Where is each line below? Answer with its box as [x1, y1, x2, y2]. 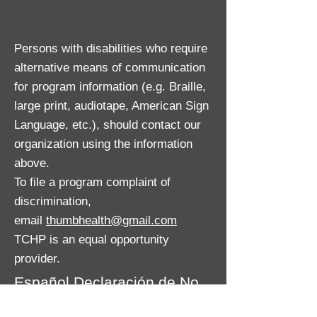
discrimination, [14, 195, 91, 208]
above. [14, 156, 50, 170]
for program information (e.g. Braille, [14, 80, 206, 93]
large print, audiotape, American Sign [14, 99, 209, 113]
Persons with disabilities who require [14, 42, 207, 55]
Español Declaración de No [14, 274, 199, 290]
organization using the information [14, 137, 192, 151]
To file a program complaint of [14, 175, 171, 189]
